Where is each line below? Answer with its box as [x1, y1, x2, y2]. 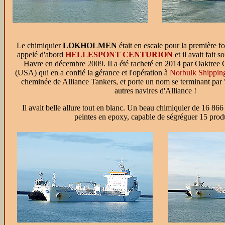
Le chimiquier [16, 41, 63, 50]
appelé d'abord [17, 50, 65, 59]
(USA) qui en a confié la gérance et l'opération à [15, 68, 170, 77]
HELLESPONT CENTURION [65, 50, 173, 59]
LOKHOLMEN [62, 41, 117, 50]
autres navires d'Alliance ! [115, 86, 196, 95]
